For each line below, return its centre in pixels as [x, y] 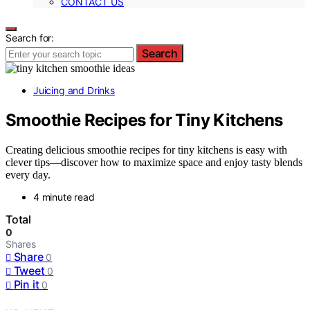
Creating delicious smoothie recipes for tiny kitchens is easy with [146, 149]
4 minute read [64, 197]
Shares [21, 244]
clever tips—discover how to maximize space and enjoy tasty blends [154, 162]
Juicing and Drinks [74, 90]
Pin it [26, 284]
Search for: [30, 38]
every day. [28, 174]
